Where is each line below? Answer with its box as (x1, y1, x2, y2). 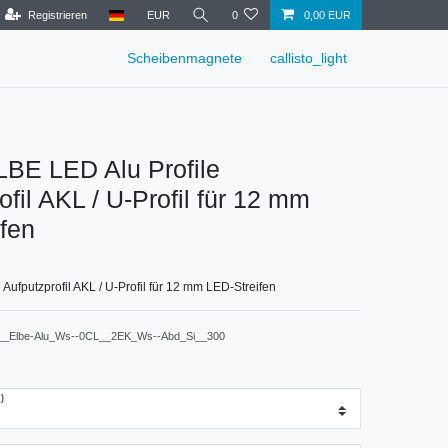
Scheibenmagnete (127, 50, 243, 67)
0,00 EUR (303, 9, 351, 21)
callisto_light (270, 50, 348, 67)
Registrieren (27, 9, 87, 21)
